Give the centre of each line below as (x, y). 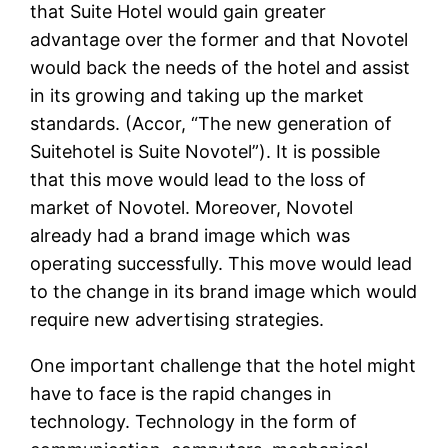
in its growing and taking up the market (197, 96)
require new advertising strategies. (177, 320)
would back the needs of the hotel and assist (220, 68)
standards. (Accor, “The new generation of (211, 124)
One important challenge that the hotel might (223, 366)
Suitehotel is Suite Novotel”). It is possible (205, 152)
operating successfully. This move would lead (221, 264)
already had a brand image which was (190, 236)
